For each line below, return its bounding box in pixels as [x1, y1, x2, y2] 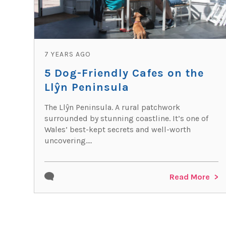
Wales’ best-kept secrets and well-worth [44, 125, 191, 134]
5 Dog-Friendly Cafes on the [44, 67, 204, 80]
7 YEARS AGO [44, 50, 91, 59]
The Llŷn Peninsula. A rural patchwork [44, 102, 181, 112]
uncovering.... [44, 136, 92, 145]
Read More [169, 172, 210, 182]
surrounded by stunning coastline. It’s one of [44, 114, 209, 123]
